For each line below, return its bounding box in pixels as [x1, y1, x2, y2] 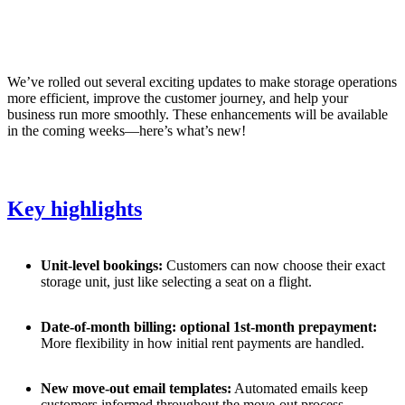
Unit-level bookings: [40, 257, 163, 273]
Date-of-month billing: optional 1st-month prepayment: [40, 318, 377, 334]
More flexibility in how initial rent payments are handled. [40, 334, 364, 351]
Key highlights [7, 196, 142, 221]
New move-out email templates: [40, 380, 231, 396]
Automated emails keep [231, 380, 368, 396]
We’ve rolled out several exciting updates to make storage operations [7, 73, 397, 89]
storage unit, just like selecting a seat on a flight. [40, 273, 312, 289]
